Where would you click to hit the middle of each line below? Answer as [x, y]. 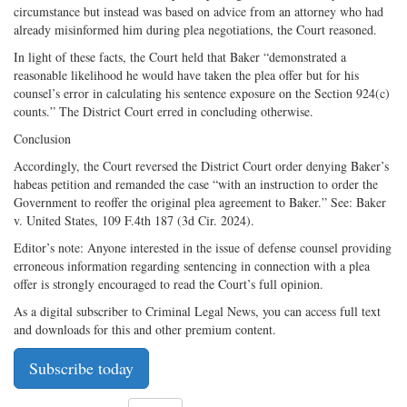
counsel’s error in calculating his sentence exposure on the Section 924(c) [202, 93]
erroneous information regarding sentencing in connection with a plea [192, 265]
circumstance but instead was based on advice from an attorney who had [199, 11]
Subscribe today [81, 367]
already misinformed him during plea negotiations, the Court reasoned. [195, 29]
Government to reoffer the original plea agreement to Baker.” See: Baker [200, 202]
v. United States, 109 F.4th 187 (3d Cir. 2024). [134, 220]
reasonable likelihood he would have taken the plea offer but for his [186, 74]
